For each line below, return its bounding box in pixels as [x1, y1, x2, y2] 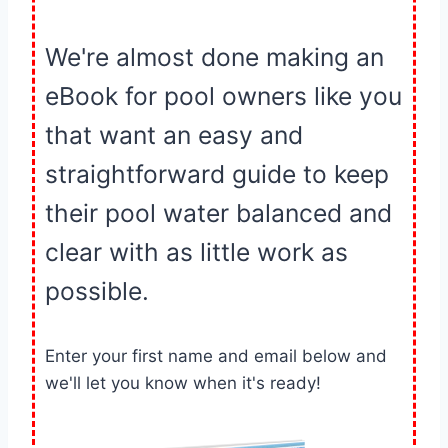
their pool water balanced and [45, 197, 392, 228]
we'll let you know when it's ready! [45, 372, 321, 393]
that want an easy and [45, 119, 303, 150]
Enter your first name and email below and [45, 345, 387, 366]
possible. [45, 275, 149, 306]
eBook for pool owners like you [45, 80, 402, 111]
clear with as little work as [45, 236, 348, 267]
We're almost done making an [45, 41, 384, 72]
